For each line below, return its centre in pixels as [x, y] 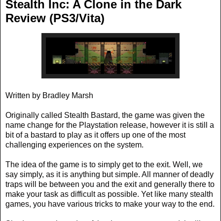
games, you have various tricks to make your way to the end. [110, 204]
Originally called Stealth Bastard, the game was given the [105, 115]
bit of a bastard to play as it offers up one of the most [95, 135]
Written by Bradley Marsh [49, 96]
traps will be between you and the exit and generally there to [110, 184]
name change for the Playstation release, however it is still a [110, 125]
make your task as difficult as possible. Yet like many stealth [109, 194]
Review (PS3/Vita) [55, 18]
